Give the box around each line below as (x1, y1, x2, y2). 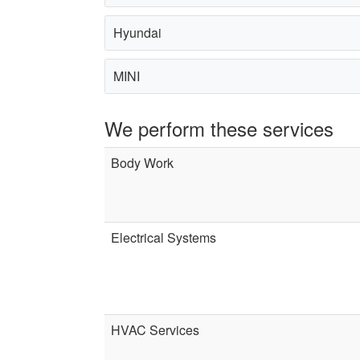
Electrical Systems (111, 227, 216, 247)
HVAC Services (111, 320, 199, 339)
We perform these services (104, 113, 333, 142)
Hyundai (113, 22, 162, 42)
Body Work (111, 153, 174, 172)
